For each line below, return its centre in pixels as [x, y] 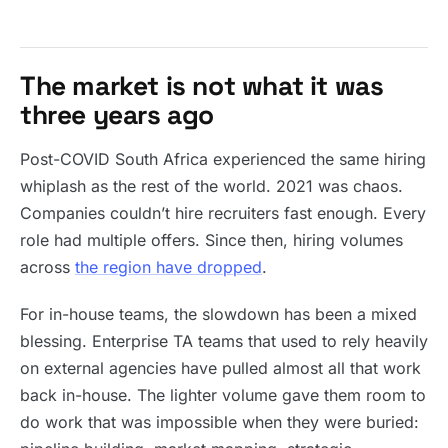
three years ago [117, 115]
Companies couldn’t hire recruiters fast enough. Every [223, 213]
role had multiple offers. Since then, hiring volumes [211, 240]
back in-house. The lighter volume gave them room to [223, 395]
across [47, 267]
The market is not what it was [202, 86]
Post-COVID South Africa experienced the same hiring [223, 159]
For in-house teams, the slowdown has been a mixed [218, 314]
